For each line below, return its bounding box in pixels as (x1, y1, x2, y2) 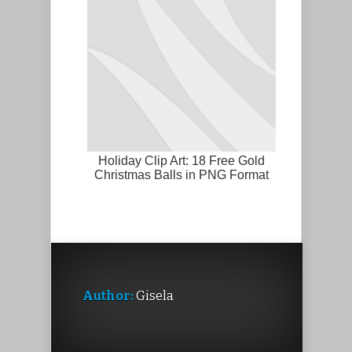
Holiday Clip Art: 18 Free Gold (98, 153, 265, 167)
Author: (82, 288, 134, 303)
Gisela (134, 288, 174, 303)
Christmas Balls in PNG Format (94, 167, 269, 181)
